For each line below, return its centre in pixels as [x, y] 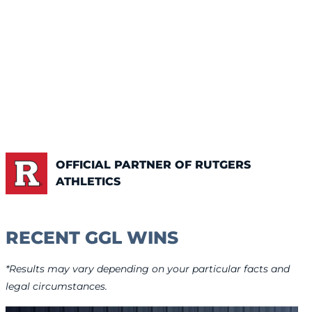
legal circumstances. [56, 287]
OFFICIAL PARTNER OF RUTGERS [153, 165]
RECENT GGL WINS [92, 238]
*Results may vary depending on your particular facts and [148, 269]
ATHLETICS [88, 182]
